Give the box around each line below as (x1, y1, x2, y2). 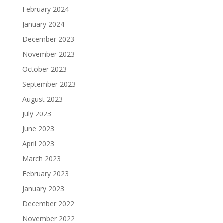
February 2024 (22, 4, 69, 14)
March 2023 (22, 154, 61, 164)
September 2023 (22, 79, 76, 89)
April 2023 (22, 139, 54, 149)
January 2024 (22, 19, 64, 29)
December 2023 (22, 34, 74, 44)
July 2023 (22, 109, 51, 119)
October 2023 (22, 64, 67, 74)
